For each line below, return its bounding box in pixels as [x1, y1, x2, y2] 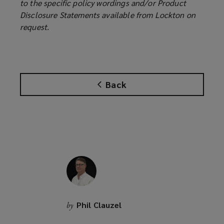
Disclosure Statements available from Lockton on [20, 9, 196, 20]
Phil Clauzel [76, 199, 122, 210]
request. [20, 21, 49, 32]
